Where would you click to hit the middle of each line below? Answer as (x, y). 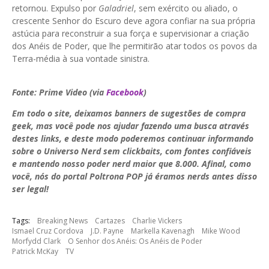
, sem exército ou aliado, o (186, 8)
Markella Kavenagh (163, 231)
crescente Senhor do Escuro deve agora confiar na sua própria (134, 21)
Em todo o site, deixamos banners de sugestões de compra (129, 113)
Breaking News (62, 221)
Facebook (125, 92)
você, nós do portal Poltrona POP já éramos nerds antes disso (134, 177)
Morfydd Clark (36, 241)
